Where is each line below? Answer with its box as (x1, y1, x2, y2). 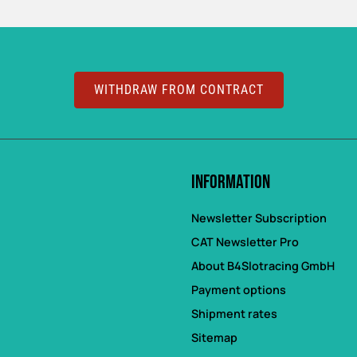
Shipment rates (191, 306, 277, 322)
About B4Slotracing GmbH (191, 258, 335, 274)
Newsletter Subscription (191, 210, 327, 226)
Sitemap (191, 330, 237, 346)
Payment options (191, 282, 286, 298)
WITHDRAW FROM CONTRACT (93, 81, 264, 97)
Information (191, 171, 270, 194)
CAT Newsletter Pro (191, 234, 299, 250)
